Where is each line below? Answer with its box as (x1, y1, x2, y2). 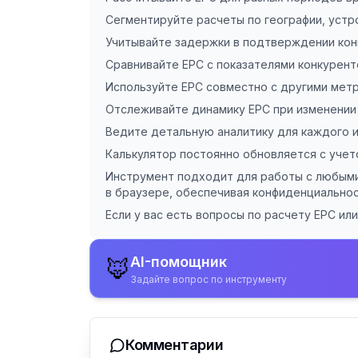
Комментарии (125, 336, 224, 353)
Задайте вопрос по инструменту (130, 273, 287, 285)
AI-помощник (130, 253, 227, 270)
